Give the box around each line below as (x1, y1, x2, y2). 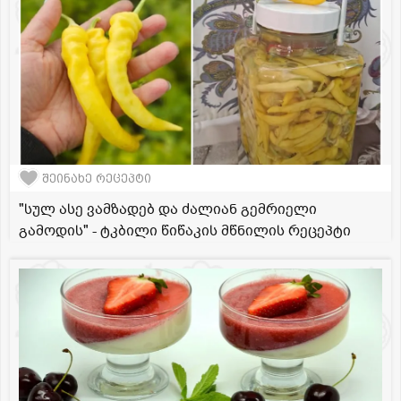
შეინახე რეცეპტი (42, 171, 151, 185)
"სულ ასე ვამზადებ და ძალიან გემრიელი (19, 200, 317, 220)
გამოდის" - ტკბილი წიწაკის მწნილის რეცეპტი (19, 221, 351, 242)
